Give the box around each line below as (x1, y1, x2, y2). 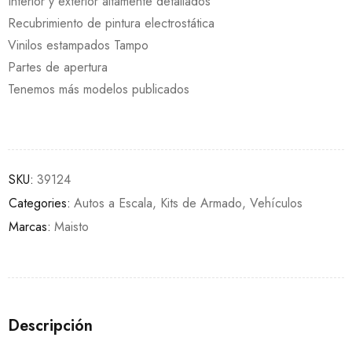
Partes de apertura (8, 57, 108, 76)
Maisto (54, 217, 89, 236)
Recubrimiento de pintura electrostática (8, 13, 214, 32)
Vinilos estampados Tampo (8, 35, 148, 54)
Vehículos (250, 193, 302, 212)
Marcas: (9, 217, 51, 236)
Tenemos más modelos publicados (8, 79, 189, 98)
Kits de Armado (160, 193, 242, 212)
